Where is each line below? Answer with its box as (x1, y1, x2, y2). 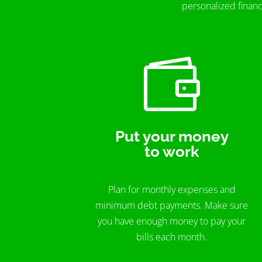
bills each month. (136, 230, 208, 244)
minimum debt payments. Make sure (95, 199, 249, 212)
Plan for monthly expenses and (108, 183, 236, 196)
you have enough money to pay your (98, 215, 246, 228)
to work (144, 142, 199, 160)
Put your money (115, 127, 229, 145)
